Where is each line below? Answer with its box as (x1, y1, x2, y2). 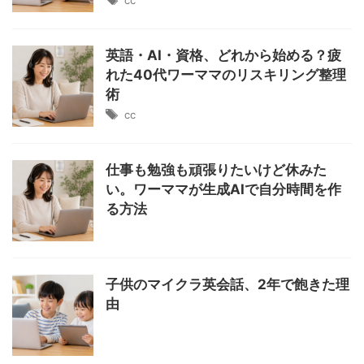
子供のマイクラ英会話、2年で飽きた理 (106, 276, 349, 292)
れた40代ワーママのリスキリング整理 (106, 67, 346, 83)
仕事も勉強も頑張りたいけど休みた (106, 162, 327, 178)
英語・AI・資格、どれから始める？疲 (106, 47, 341, 63)
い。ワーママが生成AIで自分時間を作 (106, 181, 341, 197)
